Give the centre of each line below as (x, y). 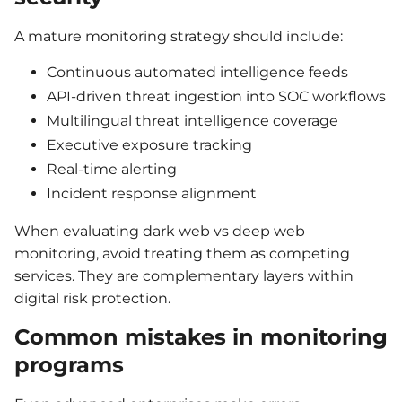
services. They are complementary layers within (184, 276)
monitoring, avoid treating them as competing (182, 254)
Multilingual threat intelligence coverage (192, 120)
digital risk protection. (92, 299)
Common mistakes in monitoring (201, 336)
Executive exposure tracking (149, 144)
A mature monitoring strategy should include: (179, 36)
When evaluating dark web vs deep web (160, 232)
